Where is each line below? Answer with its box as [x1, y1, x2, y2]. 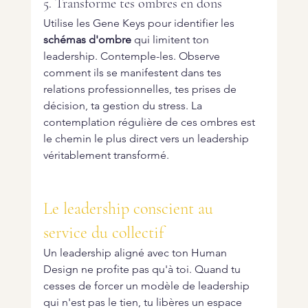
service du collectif [43, 223, 164, 243]
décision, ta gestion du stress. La [43, 99, 205, 113]
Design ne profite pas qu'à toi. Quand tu [43, 263, 243, 276]
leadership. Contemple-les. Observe [43, 49, 223, 63]
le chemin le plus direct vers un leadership [43, 132, 252, 146]
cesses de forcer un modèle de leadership [43, 279, 252, 293]
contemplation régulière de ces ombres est [43, 115, 258, 129]
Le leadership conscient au [43, 199, 217, 219]
